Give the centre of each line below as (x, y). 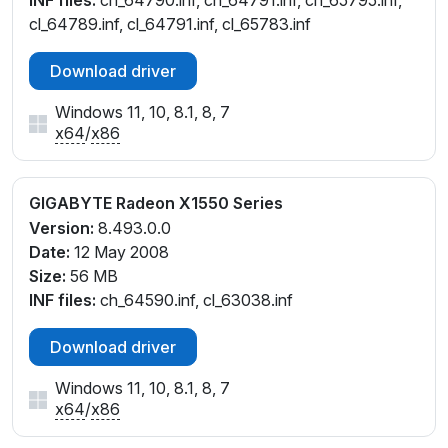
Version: (61, 227)
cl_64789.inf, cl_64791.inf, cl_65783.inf (170, 24)
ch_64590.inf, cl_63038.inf (194, 299)
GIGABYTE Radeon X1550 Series (156, 203)
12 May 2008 (119, 251)
